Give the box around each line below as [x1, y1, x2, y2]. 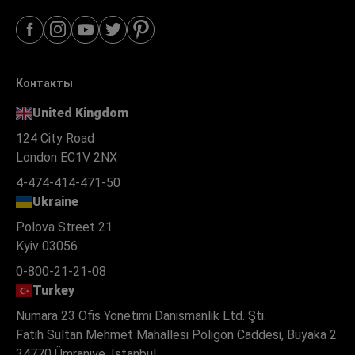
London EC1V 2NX [16, 149, 117, 165]
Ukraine [32, 193, 79, 209]
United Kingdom [32, 105, 129, 120]
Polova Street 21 [16, 219, 113, 235]
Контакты [16, 76, 73, 90]
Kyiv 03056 [16, 238, 78, 254]
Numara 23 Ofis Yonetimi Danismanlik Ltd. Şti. [16, 307, 266, 323]
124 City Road [16, 130, 94, 146]
